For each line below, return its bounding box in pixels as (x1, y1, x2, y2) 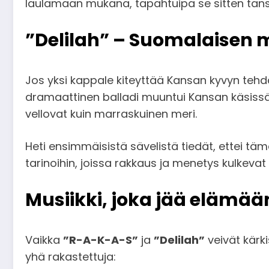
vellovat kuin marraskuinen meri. (25, 106, 197, 122)
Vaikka (25, 232, 63, 248)
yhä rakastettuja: (25, 249, 116, 265)
